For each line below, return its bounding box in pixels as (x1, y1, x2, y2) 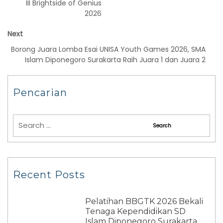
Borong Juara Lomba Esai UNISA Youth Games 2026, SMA (11, 44, 206, 54)
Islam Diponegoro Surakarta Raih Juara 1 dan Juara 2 (25, 54, 206, 65)
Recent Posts (13, 168, 85, 181)
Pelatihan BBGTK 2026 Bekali (85, 196, 204, 206)
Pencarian (13, 86, 67, 99)
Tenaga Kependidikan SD (85, 206, 186, 216)
